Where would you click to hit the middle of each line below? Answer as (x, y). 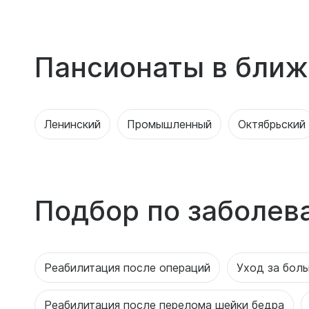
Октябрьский (272, 124)
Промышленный (169, 124)
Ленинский (72, 124)
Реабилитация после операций (127, 267)
